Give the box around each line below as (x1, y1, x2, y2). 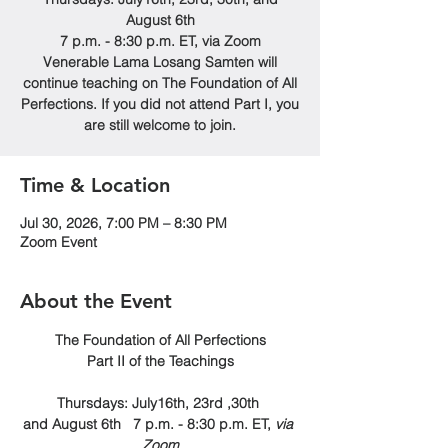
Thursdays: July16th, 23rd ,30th (57, 394, 263, 412)
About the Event (20, 289, 172, 313)
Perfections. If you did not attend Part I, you (21, 95, 299, 113)
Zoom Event (20, 233, 97, 251)
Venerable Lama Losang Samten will (43, 53, 277, 71)
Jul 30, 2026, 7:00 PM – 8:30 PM (20, 214, 227, 232)
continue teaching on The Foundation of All (23, 74, 297, 92)
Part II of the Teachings (86, 352, 234, 370)
